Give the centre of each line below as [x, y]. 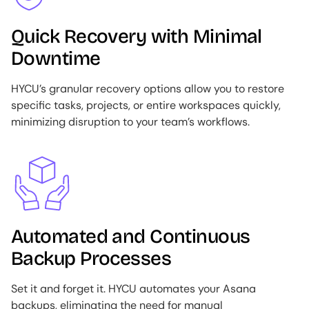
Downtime [56, 59]
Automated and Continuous [131, 237]
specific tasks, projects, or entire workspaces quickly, [146, 105]
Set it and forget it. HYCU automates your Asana [133, 289]
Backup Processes [91, 259]
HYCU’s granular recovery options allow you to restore [148, 89]
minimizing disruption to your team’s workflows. [130, 122]
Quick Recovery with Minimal [137, 37]
